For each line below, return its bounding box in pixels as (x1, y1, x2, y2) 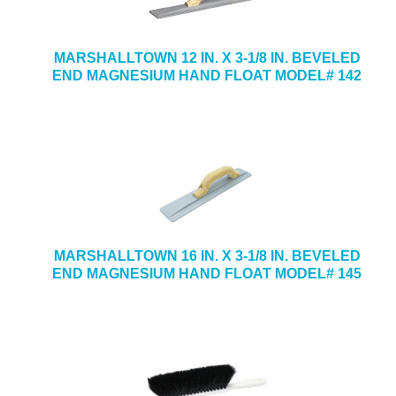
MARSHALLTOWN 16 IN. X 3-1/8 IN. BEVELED (53, 248, 361, 263)
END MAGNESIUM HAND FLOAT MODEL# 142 (52, 68, 362, 83)
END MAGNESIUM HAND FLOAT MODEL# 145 (52, 266, 362, 281)
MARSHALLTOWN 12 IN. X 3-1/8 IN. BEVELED (53, 50, 361, 65)
